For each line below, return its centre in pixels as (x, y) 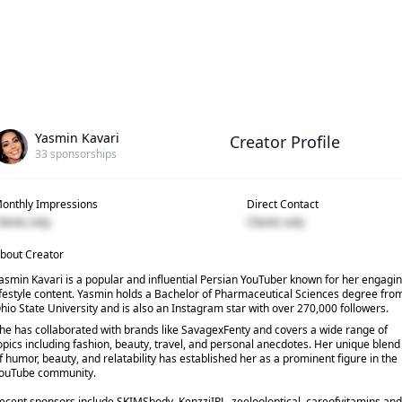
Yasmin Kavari (77, 138)
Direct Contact (282, 204)
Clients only (275, 222)
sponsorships (82, 154)
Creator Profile (284, 142)
